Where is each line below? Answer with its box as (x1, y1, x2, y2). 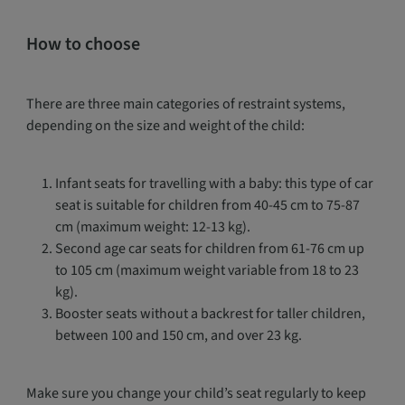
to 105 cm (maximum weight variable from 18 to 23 (54, 260, 359, 280)
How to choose (25, 32, 140, 57)
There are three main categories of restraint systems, (25, 94, 345, 114)
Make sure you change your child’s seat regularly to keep (25, 383, 366, 403)
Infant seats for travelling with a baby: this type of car (54, 174, 373, 193)
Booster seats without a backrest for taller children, (54, 304, 365, 324)
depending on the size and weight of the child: (25, 116, 305, 136)
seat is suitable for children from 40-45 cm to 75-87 (54, 195, 360, 215)
